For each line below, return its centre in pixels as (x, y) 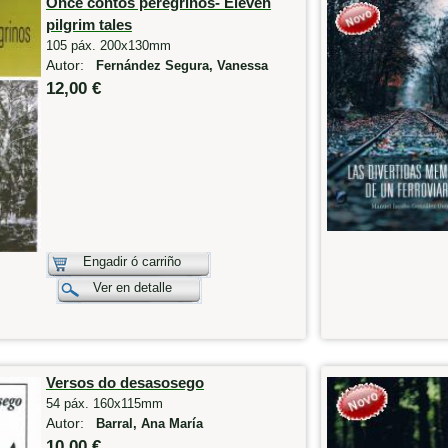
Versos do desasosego (124, 383)
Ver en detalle (132, 287)
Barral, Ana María (149, 424)
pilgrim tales (88, 24)
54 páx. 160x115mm (104, 404)
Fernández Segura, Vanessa (181, 65)
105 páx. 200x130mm (108, 45)
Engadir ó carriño (131, 261)
